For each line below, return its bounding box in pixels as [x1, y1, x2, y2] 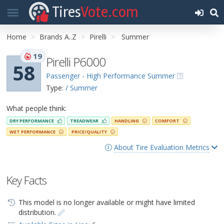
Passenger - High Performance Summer [46, 71, 175, 80]
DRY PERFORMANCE [9, 117, 55, 124]
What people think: [6, 103, 66, 113]
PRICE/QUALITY [71, 128, 108, 135]
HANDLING [114, 117, 140, 124]
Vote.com [80, 3, 138, 21]
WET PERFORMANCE [9, 128, 56, 135]
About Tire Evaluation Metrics [114, 142, 209, 152]
